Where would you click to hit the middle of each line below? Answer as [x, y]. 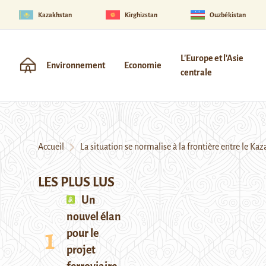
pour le [83, 233]
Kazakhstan [55, 15]
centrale [196, 72]
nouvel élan [94, 217]
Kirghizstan [141, 15]
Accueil [51, 147]
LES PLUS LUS [76, 182]
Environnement [76, 65]
